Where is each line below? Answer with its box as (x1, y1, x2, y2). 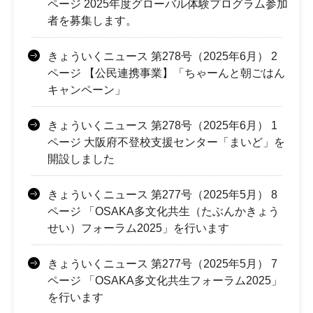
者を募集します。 (48, 14, 137, 27)
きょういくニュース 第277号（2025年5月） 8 (48, 188, 277, 201)
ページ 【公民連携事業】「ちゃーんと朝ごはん (48, 66, 285, 79)
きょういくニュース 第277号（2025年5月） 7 (48, 257, 277, 270)
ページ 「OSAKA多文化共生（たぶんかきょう (48, 205, 279, 217)
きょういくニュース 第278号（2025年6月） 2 (48, 50, 277, 62)
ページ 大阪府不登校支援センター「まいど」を (48, 136, 285, 148)
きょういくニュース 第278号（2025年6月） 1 (48, 119, 277, 131)
